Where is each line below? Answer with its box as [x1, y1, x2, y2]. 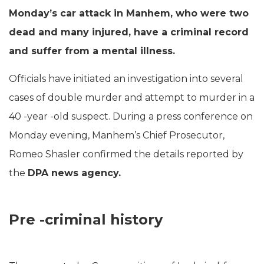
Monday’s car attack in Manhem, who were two [9, 7, 249, 19]
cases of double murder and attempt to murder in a [9, 91, 255, 103]
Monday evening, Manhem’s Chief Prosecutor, [9, 129, 225, 141]
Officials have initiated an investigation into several [9, 72, 243, 84]
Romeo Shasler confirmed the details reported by [9, 148, 243, 160]
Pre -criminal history [9, 210, 163, 228]
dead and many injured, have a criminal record [9, 26, 249, 38]
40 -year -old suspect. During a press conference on [9, 110, 253, 122]
